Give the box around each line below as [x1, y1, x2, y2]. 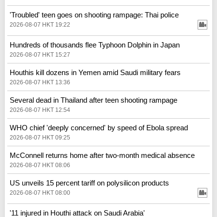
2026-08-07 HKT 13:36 [10, 78, 70, 86]
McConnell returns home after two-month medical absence [10, 151, 195, 159]
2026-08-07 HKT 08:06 [10, 161, 70, 169]
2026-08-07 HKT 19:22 [10, 21, 70, 28]
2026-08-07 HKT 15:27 [10, 51, 70, 58]
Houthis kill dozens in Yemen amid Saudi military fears [10, 68, 181, 77]
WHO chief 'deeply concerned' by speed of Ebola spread [10, 123, 188, 132]
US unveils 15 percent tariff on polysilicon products [10, 178, 169, 187]
